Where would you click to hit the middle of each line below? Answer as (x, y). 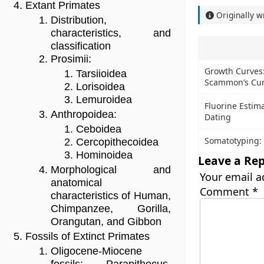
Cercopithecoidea (117, 142)
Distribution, (79, 20)
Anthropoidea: (84, 115)
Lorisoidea (100, 87)
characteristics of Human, (111, 196)
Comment (226, 192)
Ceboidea (99, 129)
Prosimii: (71, 59)
